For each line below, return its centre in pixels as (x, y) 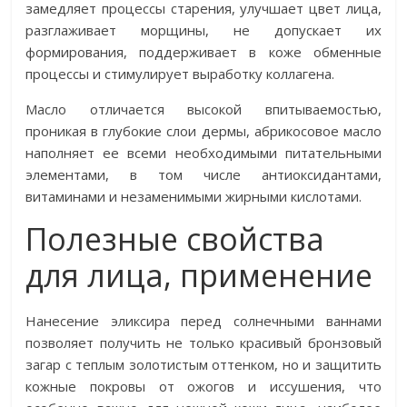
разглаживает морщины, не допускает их (203, 30)
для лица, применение (199, 275)
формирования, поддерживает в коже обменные (203, 52)
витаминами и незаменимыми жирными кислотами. (194, 196)
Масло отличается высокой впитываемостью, (203, 109)
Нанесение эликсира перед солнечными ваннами (203, 321)
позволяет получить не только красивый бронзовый (203, 342)
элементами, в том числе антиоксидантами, (203, 174)
